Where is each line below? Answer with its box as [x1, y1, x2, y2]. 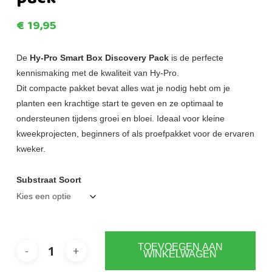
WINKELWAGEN [143, 249, 217, 260]
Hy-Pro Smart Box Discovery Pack [29, 53, 169, 63]
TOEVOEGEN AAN [137, 242, 223, 253]
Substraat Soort [16, 175, 81, 185]
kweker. [16, 144, 46, 154]
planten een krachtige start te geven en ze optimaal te [16, 98, 223, 109]
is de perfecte [168, 53, 223, 63]
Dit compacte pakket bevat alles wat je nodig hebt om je [16, 83, 230, 93]
